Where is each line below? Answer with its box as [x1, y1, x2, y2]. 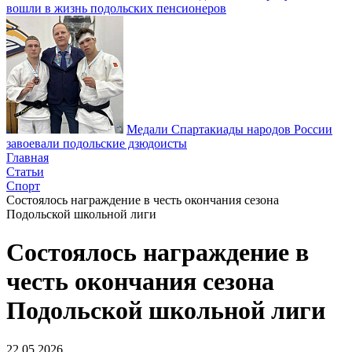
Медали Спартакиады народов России [126, 123, 332, 136]
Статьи [6, 165, 44, 178]
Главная [6, 151, 49, 164]
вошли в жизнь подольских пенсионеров [6, 2, 226, 15]
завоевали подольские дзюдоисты [6, 137, 187, 150]
